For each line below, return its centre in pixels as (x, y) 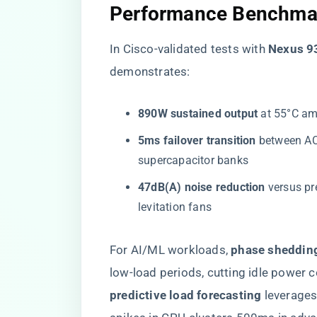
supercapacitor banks (193, 160)
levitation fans (175, 207)
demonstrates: (150, 71)
